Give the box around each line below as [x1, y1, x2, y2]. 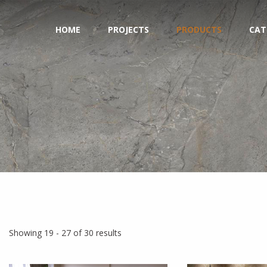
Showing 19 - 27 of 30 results [8, 227, 122, 238]
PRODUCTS [176, 24, 222, 36]
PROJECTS [108, 24, 149, 36]
